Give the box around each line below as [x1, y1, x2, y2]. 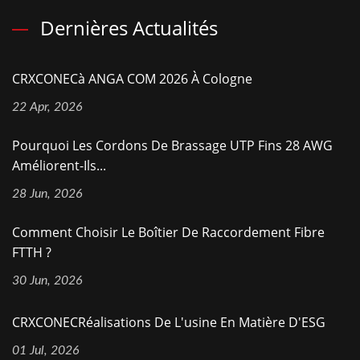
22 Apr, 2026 [12, 100, 83, 113]
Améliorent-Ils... [12, 157, 106, 174]
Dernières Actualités [40, 14, 218, 41]
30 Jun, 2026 [12, 274, 83, 287]
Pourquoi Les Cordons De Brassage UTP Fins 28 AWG [12, 137, 333, 154]
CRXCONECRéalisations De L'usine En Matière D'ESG [12, 313, 325, 331]
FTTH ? [12, 243, 51, 261]
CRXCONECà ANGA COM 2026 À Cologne [12, 70, 252, 88]
